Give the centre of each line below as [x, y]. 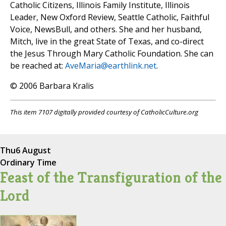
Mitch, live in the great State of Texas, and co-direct [107, 42]
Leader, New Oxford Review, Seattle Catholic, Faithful [110, 17]
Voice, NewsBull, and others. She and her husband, [106, 30]
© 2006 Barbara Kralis [52, 86]
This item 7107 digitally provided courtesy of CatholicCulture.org [104, 112]
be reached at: [38, 66]
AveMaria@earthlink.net [111, 66]
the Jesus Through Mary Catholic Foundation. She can [112, 54]
